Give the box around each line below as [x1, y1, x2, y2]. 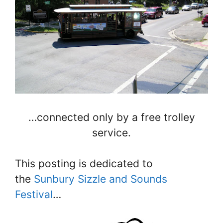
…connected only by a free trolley [28, 111, 195, 123]
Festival [15, 188, 53, 201]
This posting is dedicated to [15, 157, 153, 170]
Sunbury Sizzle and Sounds [34, 173, 167, 186]
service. [92, 126, 131, 139]
